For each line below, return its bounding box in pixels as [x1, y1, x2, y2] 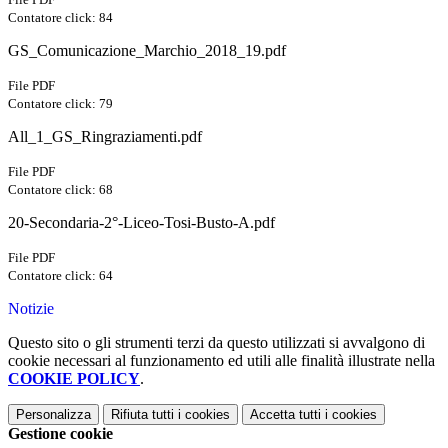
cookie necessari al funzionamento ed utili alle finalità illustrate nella [8, 352, 435, 370]
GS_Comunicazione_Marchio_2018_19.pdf [8, 42, 286, 60]
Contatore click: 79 [8, 96, 113, 112]
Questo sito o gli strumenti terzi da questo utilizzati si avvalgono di [8, 334, 425, 352]
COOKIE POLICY [8, 370, 140, 388]
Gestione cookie [8, 425, 113, 443]
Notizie [8, 300, 54, 318]
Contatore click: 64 [8, 268, 113, 284]
